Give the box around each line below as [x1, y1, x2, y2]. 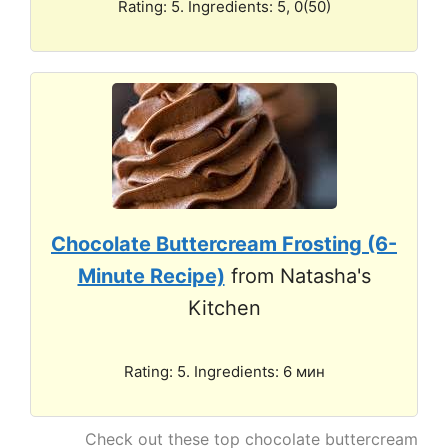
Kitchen [187, 295, 261, 320]
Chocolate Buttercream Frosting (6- [51, 231, 397, 256]
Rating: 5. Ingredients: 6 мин [123, 361, 325, 381]
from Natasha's [224, 263, 371, 288]
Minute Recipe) [77, 263, 225, 288]
